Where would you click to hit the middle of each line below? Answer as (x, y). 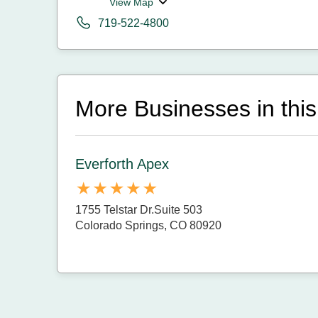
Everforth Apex (122, 164)
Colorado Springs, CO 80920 (148, 226)
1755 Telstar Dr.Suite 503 (139, 210)
